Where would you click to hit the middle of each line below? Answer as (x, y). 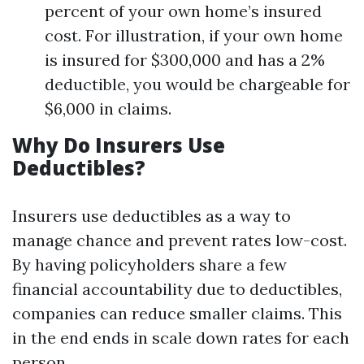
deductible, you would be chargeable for (197, 84)
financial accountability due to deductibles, (177, 289)
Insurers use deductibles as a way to (152, 216)
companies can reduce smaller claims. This (177, 313)
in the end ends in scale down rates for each (181, 338)
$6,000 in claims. (108, 108)
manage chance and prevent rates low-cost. (180, 240)
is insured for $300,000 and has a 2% (185, 60)
